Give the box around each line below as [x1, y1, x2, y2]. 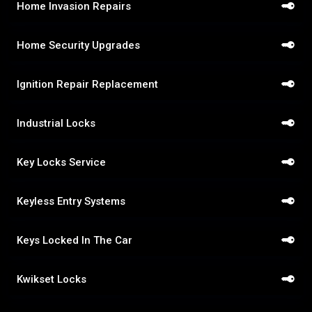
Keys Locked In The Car [17, 233, 132, 247]
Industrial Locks [17, 116, 95, 130]
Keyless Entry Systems [17, 194, 125, 208]
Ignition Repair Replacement [17, 77, 158, 91]
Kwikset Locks [17, 272, 86, 286]
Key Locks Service [17, 155, 106, 169]
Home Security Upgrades [17, 38, 140, 52]
